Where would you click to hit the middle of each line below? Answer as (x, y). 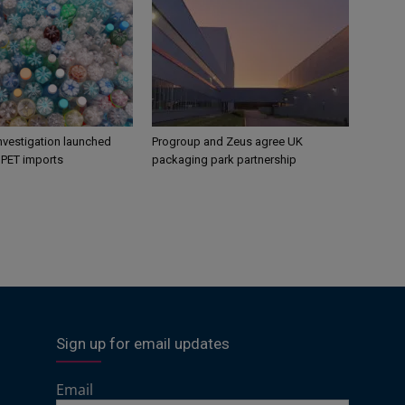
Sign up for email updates (143, 343)
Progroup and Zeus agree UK (227, 141)
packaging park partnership (224, 159)
